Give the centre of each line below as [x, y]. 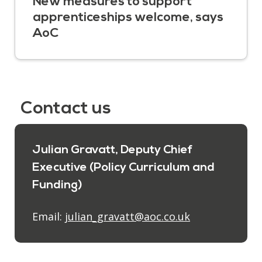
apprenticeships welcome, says [128, 18]
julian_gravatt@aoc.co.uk [127, 216]
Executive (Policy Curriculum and [123, 168]
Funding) [57, 185]
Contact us [66, 109]
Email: [49, 216]
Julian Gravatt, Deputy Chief [112, 150]
